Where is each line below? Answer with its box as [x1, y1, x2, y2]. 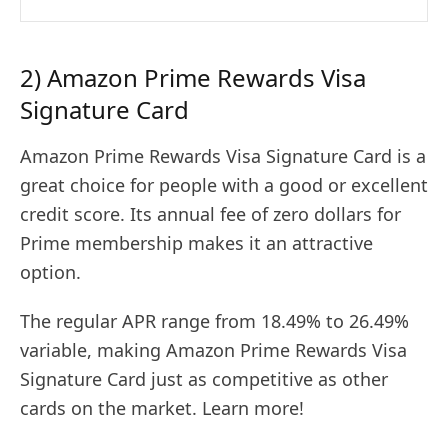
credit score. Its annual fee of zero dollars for [20, 202, 401, 227]
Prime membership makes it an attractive [20, 231, 373, 256]
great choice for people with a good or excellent [20, 173, 428, 198]
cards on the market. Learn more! [20, 396, 304, 421]
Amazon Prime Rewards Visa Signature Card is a [20, 144, 426, 169]
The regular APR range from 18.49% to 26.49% [20, 309, 409, 334]
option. [20, 260, 81, 285]
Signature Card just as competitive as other [20, 367, 388, 392]
